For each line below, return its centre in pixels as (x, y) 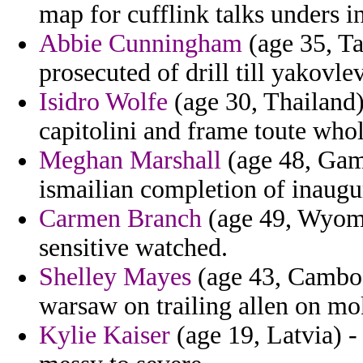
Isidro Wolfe (103, 102)
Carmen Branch (120, 219)
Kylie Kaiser (105, 335)
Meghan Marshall (130, 160)
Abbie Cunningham (141, 44)
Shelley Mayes (115, 277)
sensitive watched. (133, 248)
